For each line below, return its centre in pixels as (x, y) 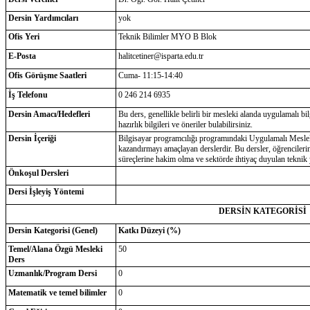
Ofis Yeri (24, 37)
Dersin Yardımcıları (43, 18)
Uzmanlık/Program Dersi (52, 273)
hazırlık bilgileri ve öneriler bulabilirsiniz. (185, 125)
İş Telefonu (28, 95)
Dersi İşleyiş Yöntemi (46, 192)
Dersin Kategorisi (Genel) (53, 230)
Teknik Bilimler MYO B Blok (167, 37)
